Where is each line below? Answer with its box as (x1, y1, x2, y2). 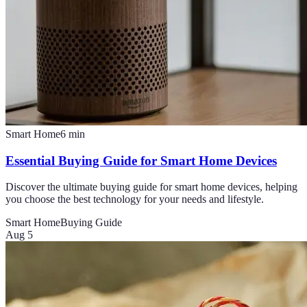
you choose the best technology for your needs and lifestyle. (5, 193, 264, 206)
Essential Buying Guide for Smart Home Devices (5, 153, 277, 168)
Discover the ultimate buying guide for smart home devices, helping (5, 181, 297, 193)
